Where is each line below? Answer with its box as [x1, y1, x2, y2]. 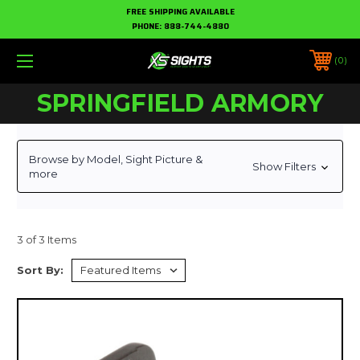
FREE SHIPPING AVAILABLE [125, 6, 235, 18]
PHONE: [131, 20, 164, 32]
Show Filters [252, 160, 318, 174]
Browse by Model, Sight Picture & [29, 152, 202, 166]
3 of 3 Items [17, 232, 76, 246]
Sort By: [17, 263, 63, 276]
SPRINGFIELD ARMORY [36, 88, 324, 118]
